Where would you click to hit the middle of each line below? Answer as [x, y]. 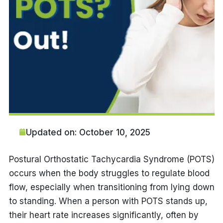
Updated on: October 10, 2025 [88, 132]
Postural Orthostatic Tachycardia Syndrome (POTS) [111, 159]
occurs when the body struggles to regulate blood [109, 173]
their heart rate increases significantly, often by [104, 215]
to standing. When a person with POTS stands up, [108, 201]
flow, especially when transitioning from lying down [111, 187]
